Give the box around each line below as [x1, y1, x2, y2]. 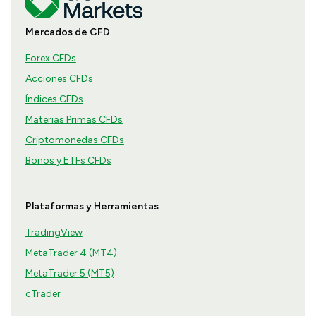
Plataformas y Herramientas [25, 200, 159, 213]
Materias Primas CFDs [25, 114, 123, 126]
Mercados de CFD [25, 26, 110, 39]
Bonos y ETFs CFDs [25, 154, 111, 167]
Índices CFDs [25, 93, 83, 106]
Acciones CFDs [25, 73, 93, 85]
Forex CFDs [25, 52, 76, 65]
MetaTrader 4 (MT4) [25, 247, 117, 260]
